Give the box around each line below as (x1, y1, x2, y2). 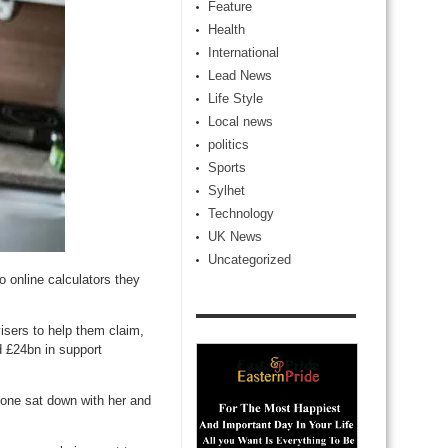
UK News (208, 229, 262, 244)
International (208, 45, 279, 60)
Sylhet (208, 183, 245, 198)
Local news (208, 114, 273, 129)
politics (208, 137, 249, 152)
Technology (208, 206, 274, 221)
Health (208, 22, 245, 37)
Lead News (208, 68, 272, 83)
